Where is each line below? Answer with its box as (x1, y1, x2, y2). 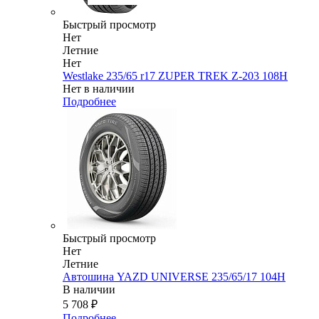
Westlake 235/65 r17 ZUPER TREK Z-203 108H (63, 70, 288, 83)
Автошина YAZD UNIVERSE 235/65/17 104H (63, 271, 286, 283)
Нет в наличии (63, 83, 135, 95)
